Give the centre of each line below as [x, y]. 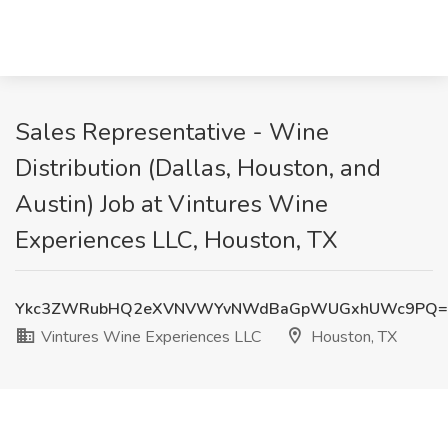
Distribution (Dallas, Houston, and [198, 168]
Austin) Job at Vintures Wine [171, 204]
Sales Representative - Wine [172, 132]
